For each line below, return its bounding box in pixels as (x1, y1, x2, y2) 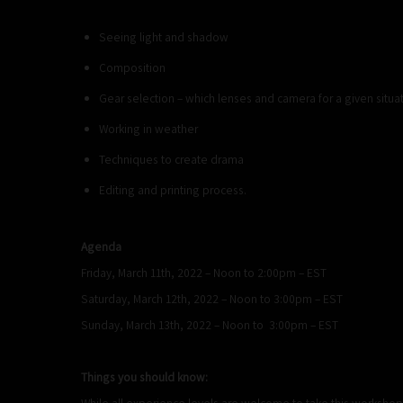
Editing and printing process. (99, 181, 246, 198)
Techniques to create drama (99, 150, 244, 167)
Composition (99, 58, 166, 76)
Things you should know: (81, 368, 208, 385)
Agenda (81, 237, 121, 255)
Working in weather (99, 120, 198, 137)
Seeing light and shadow (99, 28, 228, 45)
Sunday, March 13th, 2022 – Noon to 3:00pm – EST (81, 316, 338, 333)
